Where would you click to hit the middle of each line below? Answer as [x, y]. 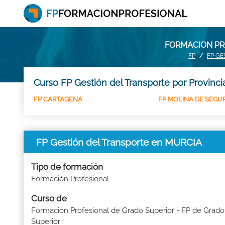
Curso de [49, 198]
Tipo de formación [67, 167]
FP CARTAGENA [58, 99]
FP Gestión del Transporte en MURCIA [119, 142]
